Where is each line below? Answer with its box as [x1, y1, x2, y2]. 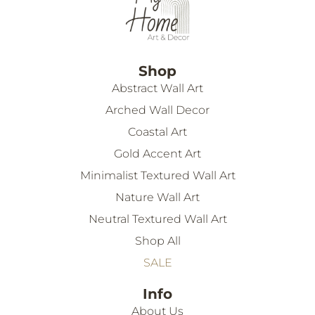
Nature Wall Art [115, 190, 200, 204]
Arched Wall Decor [105, 103, 210, 117]
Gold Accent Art [114, 146, 201, 160]
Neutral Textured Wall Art [88, 212, 227, 226]
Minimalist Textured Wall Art [79, 168, 236, 182]
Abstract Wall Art [112, 81, 203, 95]
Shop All [134, 233, 181, 247]
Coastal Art [128, 124, 187, 139]
